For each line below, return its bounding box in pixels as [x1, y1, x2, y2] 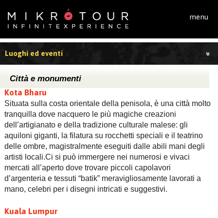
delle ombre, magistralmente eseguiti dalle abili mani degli [4, 142, 205, 150]
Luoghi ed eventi [5, 49, 63, 57]
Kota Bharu [4, 87, 47, 97]
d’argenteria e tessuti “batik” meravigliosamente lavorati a [4, 174, 201, 182]
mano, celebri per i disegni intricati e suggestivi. [4, 184, 167, 193]
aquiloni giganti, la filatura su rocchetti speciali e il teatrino [4, 131, 203, 140]
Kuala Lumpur [4, 206, 57, 216]
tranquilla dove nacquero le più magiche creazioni [4, 109, 176, 118]
